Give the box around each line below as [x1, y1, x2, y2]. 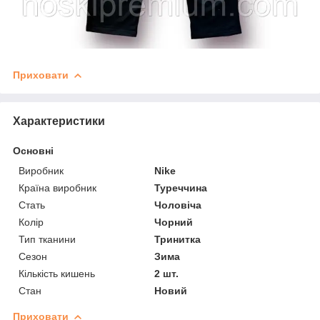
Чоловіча [154, 199, 202, 211]
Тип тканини [19, 233, 76, 245]
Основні [13, 144, 54, 156]
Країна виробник [19, 181, 96, 194]
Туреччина [154, 181, 208, 194]
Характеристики [13, 114, 105, 127]
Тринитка [154, 233, 201, 245]
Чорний [154, 216, 194, 228]
